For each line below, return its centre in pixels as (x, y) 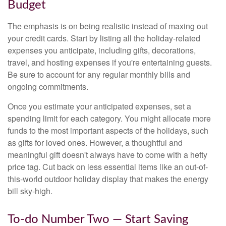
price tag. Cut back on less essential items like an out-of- (108, 167)
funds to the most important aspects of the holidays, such (108, 131)
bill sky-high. (30, 191)
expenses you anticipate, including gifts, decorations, (102, 50)
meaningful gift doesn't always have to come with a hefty (107, 155)
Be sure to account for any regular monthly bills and (99, 75)
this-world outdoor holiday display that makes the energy (108, 179)
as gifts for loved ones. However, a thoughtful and (95, 143)
